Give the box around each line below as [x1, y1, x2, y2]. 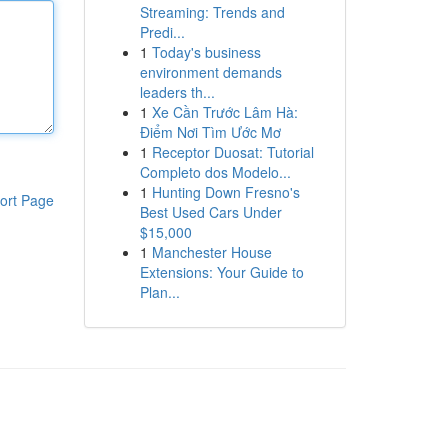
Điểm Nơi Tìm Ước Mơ [139, 122, 281, 142]
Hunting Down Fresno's [151, 182, 300, 202]
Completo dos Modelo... [139, 162, 291, 182]
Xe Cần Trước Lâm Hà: [151, 102, 298, 122]
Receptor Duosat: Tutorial [151, 142, 314, 162]
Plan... [139, 282, 180, 302]
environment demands [139, 62, 282, 82]
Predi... [139, 22, 185, 42]
